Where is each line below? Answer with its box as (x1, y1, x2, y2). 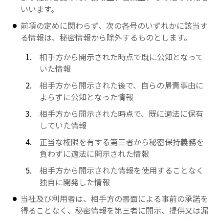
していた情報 (39, 119, 87, 131)
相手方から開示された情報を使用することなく (39, 164, 204, 176)
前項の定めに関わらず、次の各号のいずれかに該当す (21, 20, 208, 31)
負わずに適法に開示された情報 (39, 148, 149, 159)
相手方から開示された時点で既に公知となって (39, 51, 203, 63)
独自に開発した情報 (39, 176, 110, 188)
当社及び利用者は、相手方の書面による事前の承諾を (21, 193, 209, 204)
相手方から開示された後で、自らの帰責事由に (39, 79, 203, 91)
